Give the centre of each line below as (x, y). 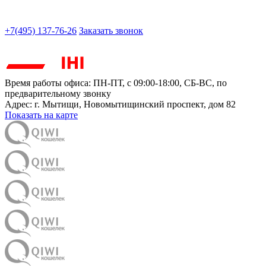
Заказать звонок (111, 31)
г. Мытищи (57, 104)
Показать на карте (41, 115)
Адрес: (20, 104)
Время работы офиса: (49, 83)
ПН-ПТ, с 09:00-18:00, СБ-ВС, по (160, 83)
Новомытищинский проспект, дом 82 (160, 104)
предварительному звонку (58, 94)
